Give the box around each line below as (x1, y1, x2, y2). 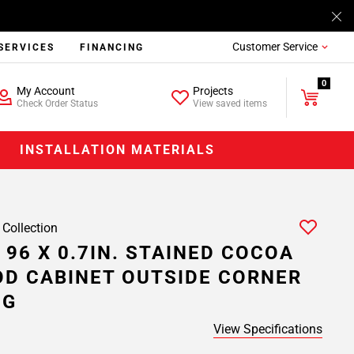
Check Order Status (16, 98, 98, 109)
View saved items (193, 98, 268, 109)
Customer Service (232, 40, 318, 53)
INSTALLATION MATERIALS (20, 142, 216, 157)
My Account (16, 85, 75, 97)
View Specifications (213, 322, 322, 337)
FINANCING (80, 42, 145, 53)
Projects (193, 85, 234, 97)
